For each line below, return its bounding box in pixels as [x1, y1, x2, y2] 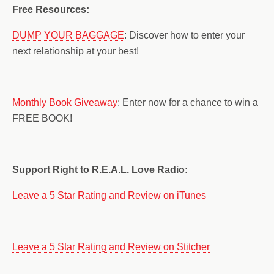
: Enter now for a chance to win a [117, 97, 258, 108]
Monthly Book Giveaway [12, 97, 117, 108]
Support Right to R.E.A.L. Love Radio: [12, 165, 188, 176]
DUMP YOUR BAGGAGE [12, 30, 124, 41]
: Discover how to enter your [124, 30, 245, 41]
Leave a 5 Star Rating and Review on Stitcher [12, 242, 210, 253]
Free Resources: [12, 4, 89, 15]
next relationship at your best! [12, 46, 139, 57]
